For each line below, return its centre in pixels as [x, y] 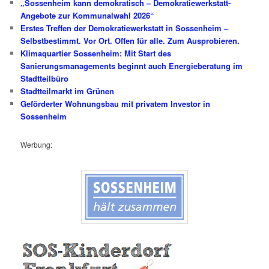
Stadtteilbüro [45, 79]
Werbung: [37, 144]
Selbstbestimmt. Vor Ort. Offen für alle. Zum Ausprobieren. [130, 41]
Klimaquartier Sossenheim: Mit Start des [96, 53]
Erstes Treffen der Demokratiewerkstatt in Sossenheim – [125, 28]
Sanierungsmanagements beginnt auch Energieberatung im [132, 66]
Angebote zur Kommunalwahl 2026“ [88, 16]
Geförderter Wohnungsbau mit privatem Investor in [116, 104]
